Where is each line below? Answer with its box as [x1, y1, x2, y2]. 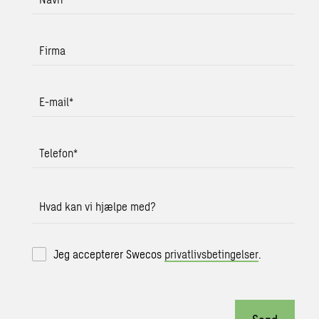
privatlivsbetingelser [164, 246, 259, 261]
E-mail [39, 94, 70, 108]
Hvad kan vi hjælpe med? [39, 199, 157, 213]
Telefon [39, 145, 74, 159]
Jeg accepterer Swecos [53, 246, 165, 261]
